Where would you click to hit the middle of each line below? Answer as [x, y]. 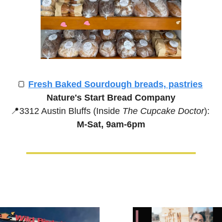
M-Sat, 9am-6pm [111, 124]
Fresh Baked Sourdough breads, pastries [115, 84]
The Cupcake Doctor [163, 111]
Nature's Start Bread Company [111, 97]
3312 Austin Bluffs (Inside [71, 111]
